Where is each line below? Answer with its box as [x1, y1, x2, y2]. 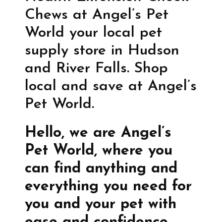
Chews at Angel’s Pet [25, 7, 168, 23]
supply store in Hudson [25, 43, 179, 59]
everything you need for [25, 179, 192, 195]
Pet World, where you [25, 143, 172, 159]
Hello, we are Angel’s [25, 125, 171, 141]
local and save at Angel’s [25, 79, 197, 95]
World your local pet [25, 25, 162, 41]
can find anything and [25, 161, 177, 177]
